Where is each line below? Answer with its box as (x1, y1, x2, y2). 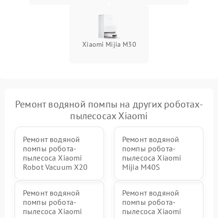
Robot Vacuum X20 (23, 162, 88, 172)
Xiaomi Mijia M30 (82, 40, 136, 49)
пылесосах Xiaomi (70, 109, 148, 122)
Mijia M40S (122, 162, 161, 172)
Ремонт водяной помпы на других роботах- (15, 98, 203, 110)
